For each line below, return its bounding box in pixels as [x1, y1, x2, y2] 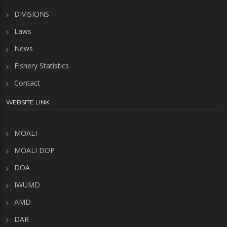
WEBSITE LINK [6, 98, 49, 106]
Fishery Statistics [14, 61, 69, 71]
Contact [14, 78, 40, 88]
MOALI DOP [14, 145, 55, 156]
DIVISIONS [14, 9, 49, 19]
